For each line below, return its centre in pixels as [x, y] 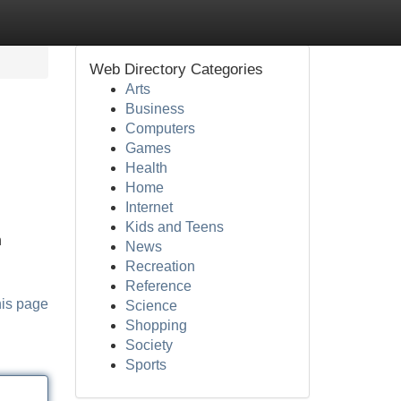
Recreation [160, 266]
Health [146, 168]
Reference [158, 286]
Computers [160, 128]
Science [151, 306]
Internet [149, 207]
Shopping [156, 325]
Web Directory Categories [176, 69]
